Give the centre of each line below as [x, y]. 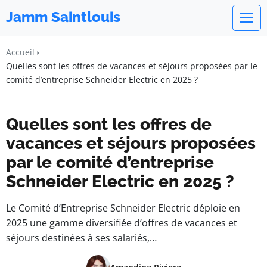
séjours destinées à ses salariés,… [81, 238]
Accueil [20, 52]
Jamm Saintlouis [63, 17]
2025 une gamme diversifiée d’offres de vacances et [122, 223]
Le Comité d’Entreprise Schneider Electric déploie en [123, 208]
